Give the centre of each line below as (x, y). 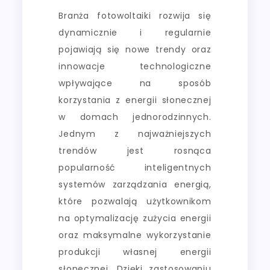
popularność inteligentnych (135, 167)
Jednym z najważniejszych (135, 133)
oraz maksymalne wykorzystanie (135, 235)
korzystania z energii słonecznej (135, 100)
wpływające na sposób (135, 83)
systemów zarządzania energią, (135, 184)
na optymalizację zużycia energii (135, 218)
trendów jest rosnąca (135, 150)
